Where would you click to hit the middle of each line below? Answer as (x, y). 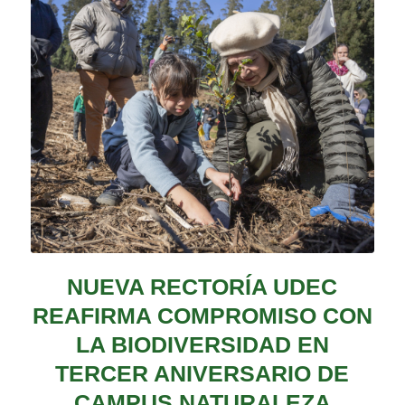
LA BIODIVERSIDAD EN (202, 345)
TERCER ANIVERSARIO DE (202, 374)
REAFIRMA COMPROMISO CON (202, 316)
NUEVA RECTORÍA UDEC (202, 287)
